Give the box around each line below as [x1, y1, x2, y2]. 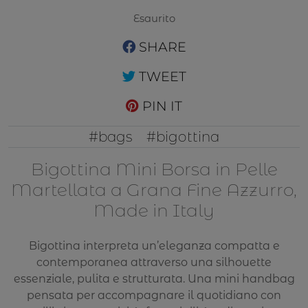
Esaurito [133, 12, 175, 25]
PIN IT [139, 98, 182, 114]
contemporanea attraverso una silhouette [36, 256, 272, 269]
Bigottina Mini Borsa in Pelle [30, 159, 278, 179]
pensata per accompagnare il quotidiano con [27, 289, 281, 302]
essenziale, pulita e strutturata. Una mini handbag [13, 272, 295, 286]
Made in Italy [93, 200, 214, 221]
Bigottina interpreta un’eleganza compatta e [28, 239, 280, 253]
